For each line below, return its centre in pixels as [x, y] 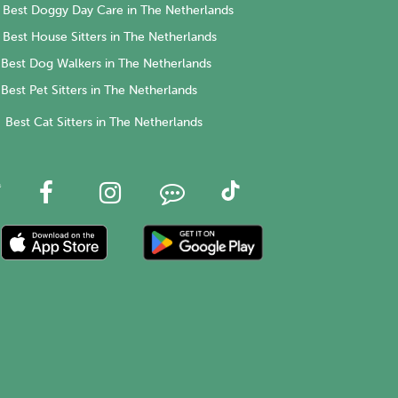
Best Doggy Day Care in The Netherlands [118, 11]
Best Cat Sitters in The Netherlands [104, 123]
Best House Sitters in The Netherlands [110, 37]
